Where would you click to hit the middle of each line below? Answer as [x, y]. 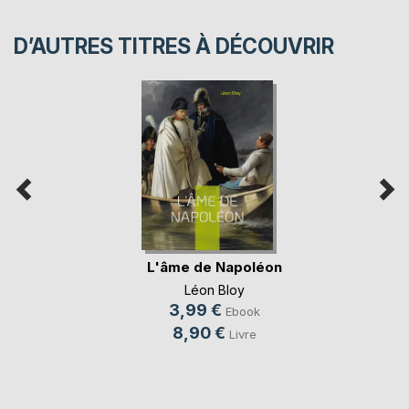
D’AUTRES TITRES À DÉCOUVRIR [174, 46]
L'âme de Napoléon [214, 267]
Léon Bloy [214, 289]
